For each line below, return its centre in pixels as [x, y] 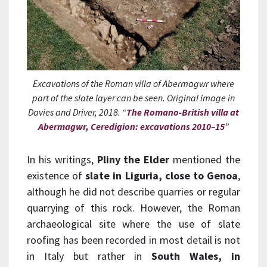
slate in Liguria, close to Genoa [162, 176]
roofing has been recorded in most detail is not [133, 240]
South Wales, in [196, 256]
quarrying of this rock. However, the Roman [133, 208]
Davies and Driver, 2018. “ [77, 112]
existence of [56, 176]
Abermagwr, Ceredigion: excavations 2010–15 [131, 127]
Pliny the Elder [133, 160]
